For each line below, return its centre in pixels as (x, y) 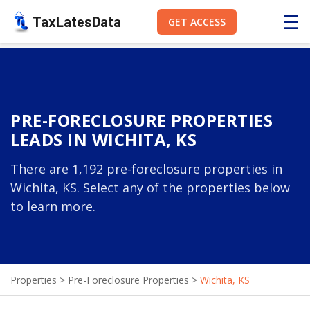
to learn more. (53, 206)
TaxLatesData (77, 21)
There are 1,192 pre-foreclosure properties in (146, 169)
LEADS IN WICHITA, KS (103, 139)
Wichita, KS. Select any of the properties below (150, 188)
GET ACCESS (197, 21)
